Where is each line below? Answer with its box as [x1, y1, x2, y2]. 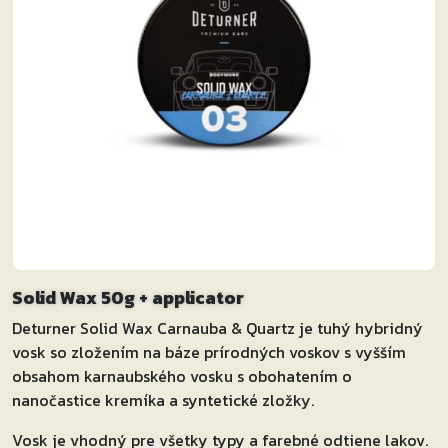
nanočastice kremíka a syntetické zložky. [12, 388, 314, 412]
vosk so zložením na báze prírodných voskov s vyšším [12, 340, 406, 364]
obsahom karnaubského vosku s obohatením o [12, 364, 352, 388]
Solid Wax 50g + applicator [12, 284, 244, 311]
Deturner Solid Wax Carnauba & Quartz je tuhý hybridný [12, 316, 423, 340]
